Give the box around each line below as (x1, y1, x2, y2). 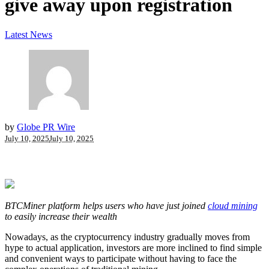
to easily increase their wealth (5, 211, 117, 222)
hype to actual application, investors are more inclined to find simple (5, 243, 262, 253)
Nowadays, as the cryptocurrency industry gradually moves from (5, 232, 250, 243)
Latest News (5, 29, 52, 40)
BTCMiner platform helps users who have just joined (5, 201, 208, 211)
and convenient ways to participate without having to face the (5, 253, 237, 264)
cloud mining (208, 201, 258, 211)
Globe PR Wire (17, 121, 75, 132)
